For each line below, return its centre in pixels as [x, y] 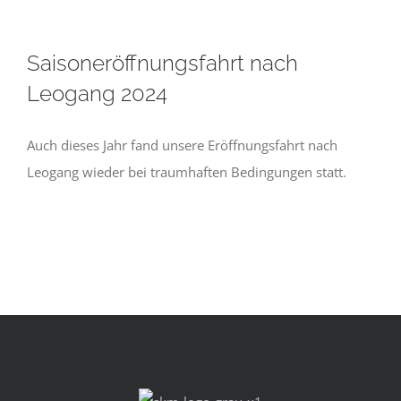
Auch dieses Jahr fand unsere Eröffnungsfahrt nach [182, 145]
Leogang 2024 [97, 94]
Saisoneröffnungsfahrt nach [162, 63]
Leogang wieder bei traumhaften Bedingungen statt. [187, 172]
